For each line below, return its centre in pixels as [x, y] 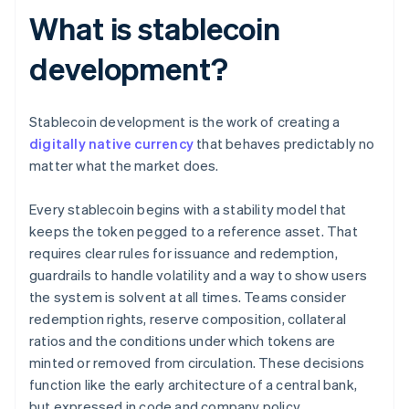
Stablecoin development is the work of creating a [185, 122]
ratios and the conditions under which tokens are [183, 341]
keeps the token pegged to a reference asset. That [194, 231]
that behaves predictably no [284, 144]
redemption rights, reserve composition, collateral [188, 319]
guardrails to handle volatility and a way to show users [199, 275]
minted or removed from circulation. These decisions [197, 363]
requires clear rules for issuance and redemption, [184, 253]
